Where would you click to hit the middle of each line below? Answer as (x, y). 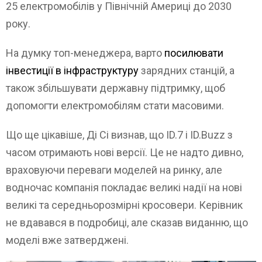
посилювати (194, 53)
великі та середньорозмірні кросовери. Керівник (124, 205)
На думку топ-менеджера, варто (85, 53)
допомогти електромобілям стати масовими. (115, 106)
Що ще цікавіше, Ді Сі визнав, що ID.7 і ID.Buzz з (119, 135)
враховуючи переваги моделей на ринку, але (114, 170)
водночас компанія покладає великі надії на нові (124, 188)
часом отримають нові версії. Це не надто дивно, (125, 153)
